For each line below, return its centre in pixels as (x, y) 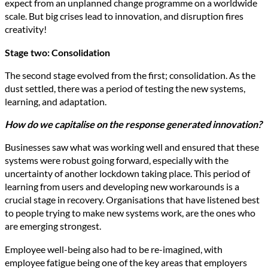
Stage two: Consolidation (57, 52)
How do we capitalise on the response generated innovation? (133, 124)
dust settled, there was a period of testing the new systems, (125, 88)
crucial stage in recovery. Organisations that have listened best (132, 200)
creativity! (26, 29)
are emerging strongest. (53, 226)
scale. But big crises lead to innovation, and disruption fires (124, 16)
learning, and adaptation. (56, 101)
